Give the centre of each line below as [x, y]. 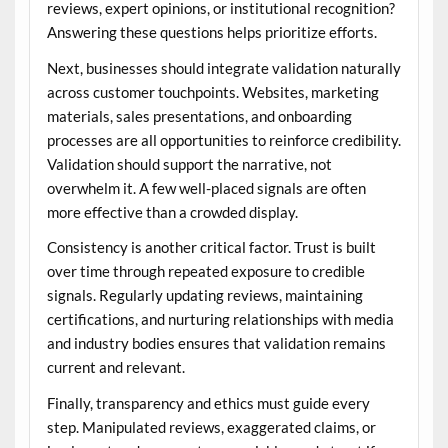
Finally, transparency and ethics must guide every [208, 402]
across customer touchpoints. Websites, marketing [212, 91]
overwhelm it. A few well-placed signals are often [206, 187]
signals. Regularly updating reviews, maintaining [204, 295]
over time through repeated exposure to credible [205, 271]
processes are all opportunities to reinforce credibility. [223, 139]
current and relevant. [115, 367]
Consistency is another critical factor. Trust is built [211, 247]
